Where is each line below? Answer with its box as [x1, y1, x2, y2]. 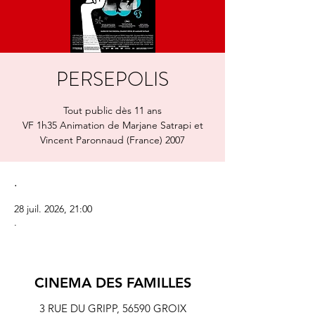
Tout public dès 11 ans [63, 104, 162, 117]
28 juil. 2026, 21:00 [14, 202, 92, 215]
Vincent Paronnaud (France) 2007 [40, 134, 185, 146]
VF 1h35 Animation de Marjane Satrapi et [22, 119, 203, 131]
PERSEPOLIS [56, 65, 169, 94]
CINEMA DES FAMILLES [34, 274, 191, 291]
